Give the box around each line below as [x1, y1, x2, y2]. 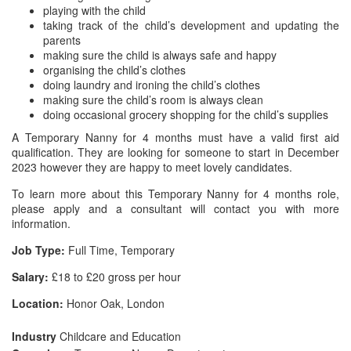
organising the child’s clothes [43, 62, 186, 78]
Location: [12, 295, 63, 311]
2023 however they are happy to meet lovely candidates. [12, 159, 292, 175]
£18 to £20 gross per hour [49, 269, 181, 284]
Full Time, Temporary [65, 242, 175, 258]
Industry [12, 328, 60, 344]
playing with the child [43, 2, 146, 18]
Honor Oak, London [63, 295, 165, 311]
